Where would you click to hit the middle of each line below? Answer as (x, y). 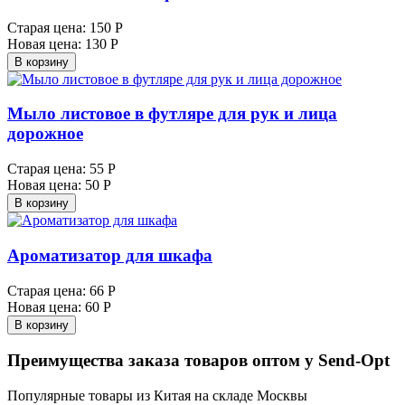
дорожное (45, 134)
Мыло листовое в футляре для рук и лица (172, 114)
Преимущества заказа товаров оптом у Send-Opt (198, 361)
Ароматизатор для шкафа (110, 255)
